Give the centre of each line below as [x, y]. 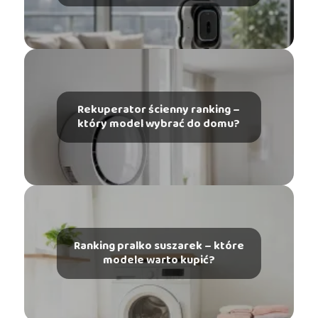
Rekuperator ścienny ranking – [159, 110]
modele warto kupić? [159, 261]
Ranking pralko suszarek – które [159, 246]
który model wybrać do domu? [159, 124]
